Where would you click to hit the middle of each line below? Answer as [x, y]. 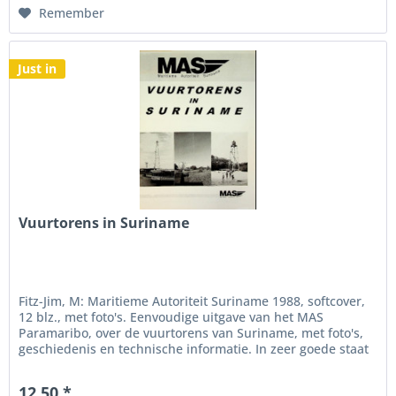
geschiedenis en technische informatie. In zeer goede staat [194, 349]
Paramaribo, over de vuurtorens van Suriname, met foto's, [191, 333]
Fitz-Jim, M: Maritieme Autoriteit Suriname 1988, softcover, [192, 301]
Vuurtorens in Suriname [104, 223]
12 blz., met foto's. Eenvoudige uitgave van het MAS [171, 317]
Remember [72, 12]
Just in [38, 69]
